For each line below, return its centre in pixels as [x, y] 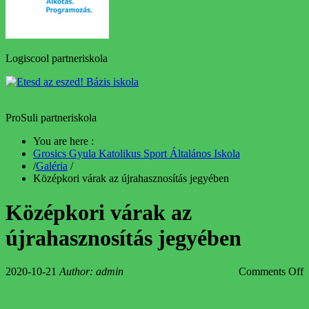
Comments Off [271, 271]
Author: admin [91, 271]
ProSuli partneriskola [51, 118]
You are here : [65, 141]
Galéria [52, 166]
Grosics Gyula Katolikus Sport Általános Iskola [137, 154]
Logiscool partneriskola [57, 59]
